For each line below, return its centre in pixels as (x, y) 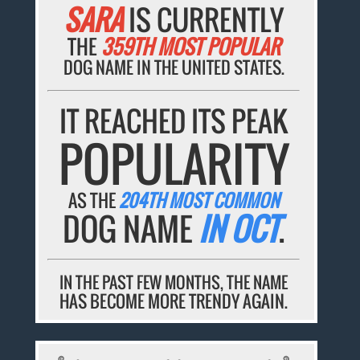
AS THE (94, 200)
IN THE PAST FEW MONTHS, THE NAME (174, 282)
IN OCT (239, 228)
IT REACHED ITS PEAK (174, 120)
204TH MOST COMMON (199, 200)
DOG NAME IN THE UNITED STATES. (174, 67)
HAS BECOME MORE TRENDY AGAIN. (174, 301)
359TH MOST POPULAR (190, 46)
